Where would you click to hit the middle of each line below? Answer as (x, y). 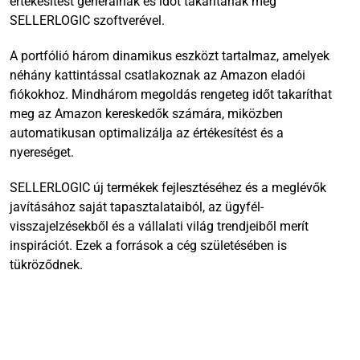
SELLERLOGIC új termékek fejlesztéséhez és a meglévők (168, 187)
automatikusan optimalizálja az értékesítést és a (147, 133)
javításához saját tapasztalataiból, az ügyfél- (137, 207)
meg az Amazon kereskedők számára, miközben (146, 113)
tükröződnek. (46, 264)
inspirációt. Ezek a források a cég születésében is (148, 245)
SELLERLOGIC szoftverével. (87, 20)
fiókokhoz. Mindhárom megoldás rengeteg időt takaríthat (171, 94)
